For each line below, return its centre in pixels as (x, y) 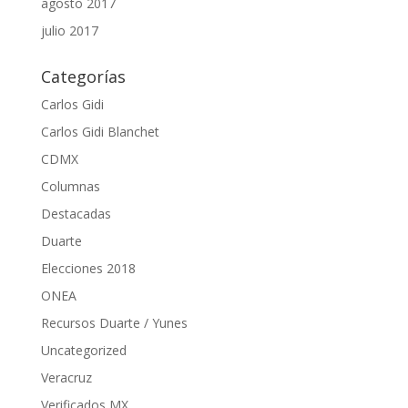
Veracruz (66, 377)
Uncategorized (83, 350)
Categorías (83, 76)
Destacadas (76, 214)
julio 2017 (69, 31)
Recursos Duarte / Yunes (114, 323)
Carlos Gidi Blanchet (100, 132)
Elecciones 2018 (88, 268)
